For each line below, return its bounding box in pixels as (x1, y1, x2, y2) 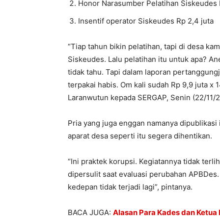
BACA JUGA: (68, 208, 113, 218)
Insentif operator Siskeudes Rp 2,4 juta (78, 16, 214, 26)
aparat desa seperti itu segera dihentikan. (68, 131, 212, 141)
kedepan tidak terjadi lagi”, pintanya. (68, 182, 192, 192)
